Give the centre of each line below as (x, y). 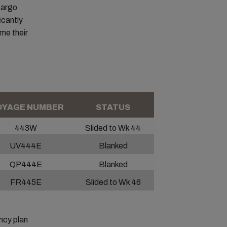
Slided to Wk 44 (113, 128)
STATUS (113, 107)
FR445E (26, 182)
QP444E (26, 164)
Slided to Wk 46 (113, 182)
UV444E (26, 146)
